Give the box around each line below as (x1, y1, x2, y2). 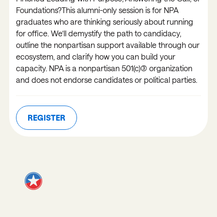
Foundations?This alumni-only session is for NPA (15, 5, 178, 15)
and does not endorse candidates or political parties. (15, 75, 197, 85)
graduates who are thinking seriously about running (15, 17, 193, 27)
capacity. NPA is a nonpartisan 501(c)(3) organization (15, 63, 192, 73)
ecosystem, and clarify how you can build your (15, 52, 175, 62)
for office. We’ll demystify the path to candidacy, (15, 29, 181, 38)
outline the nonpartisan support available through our (15, 40, 200, 50)
